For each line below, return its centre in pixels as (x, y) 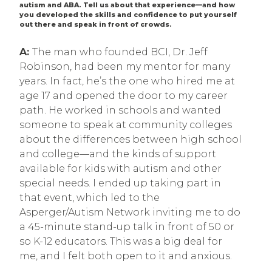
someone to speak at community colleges (126, 124)
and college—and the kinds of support (118, 154)
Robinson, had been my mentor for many (125, 66)
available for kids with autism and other (121, 168)
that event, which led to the (90, 197)
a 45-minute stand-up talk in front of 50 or (127, 226)
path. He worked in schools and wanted (120, 110)
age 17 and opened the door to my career (124, 95)
